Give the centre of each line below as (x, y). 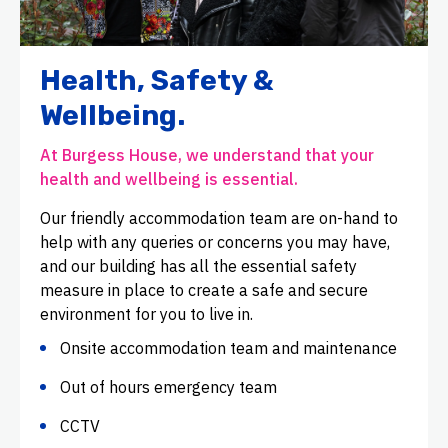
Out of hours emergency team (168, 387)
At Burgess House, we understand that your (207, 155)
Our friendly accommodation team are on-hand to (219, 218)
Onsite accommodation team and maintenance (228, 348)
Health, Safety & (157, 81)
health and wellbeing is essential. (169, 179)
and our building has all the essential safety (198, 266)
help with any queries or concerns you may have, (215, 242)
